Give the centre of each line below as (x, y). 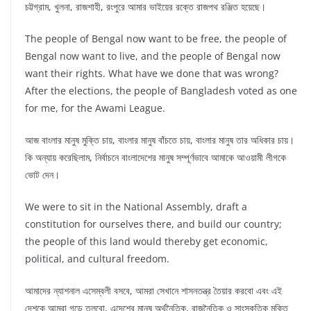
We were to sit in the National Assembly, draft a (136, 207)
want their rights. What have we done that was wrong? (152, 74)
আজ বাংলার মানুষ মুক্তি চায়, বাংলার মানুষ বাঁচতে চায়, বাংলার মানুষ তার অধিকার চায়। (160, 140)
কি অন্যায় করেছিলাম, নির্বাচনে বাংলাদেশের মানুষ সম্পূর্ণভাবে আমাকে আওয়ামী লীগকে (155, 158)
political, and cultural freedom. (97, 259)
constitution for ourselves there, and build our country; (153, 224)
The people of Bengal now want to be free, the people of (156, 39)
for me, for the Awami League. (95, 108)
